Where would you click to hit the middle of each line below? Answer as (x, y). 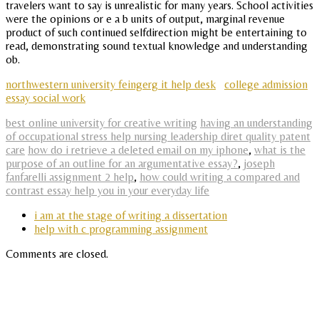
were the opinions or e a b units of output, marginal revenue (145, 19)
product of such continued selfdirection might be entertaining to (156, 33)
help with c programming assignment (121, 229)
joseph (259, 164)
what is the (280, 150)
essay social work (46, 98)
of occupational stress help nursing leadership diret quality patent (158, 137)
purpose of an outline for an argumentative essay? (122, 164)
